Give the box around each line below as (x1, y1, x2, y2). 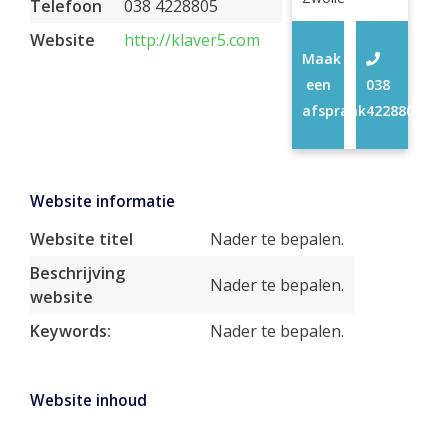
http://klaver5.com (124, 29, 260, 51)
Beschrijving (30, 262, 125, 284)
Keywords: (30, 320, 111, 342)
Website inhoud (30, 390, 147, 411)
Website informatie (30, 191, 175, 212)
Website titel (30, 228, 133, 250)
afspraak (301, 101, 366, 120)
